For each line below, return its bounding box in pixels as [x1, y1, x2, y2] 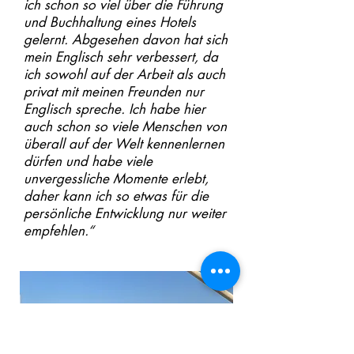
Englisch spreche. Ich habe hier [24, 100, 205, 118]
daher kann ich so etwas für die [24, 187, 209, 205]
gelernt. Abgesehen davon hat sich [24, 31, 228, 48]
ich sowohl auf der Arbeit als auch [24, 66, 225, 83]
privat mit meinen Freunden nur [24, 83, 204, 100]
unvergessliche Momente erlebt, [24, 170, 209, 187]
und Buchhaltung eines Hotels [24, 13, 196, 31]
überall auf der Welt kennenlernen [24, 135, 224, 153]
